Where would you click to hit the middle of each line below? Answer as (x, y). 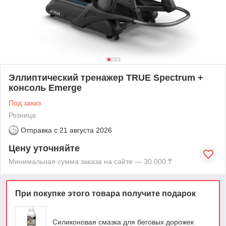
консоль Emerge (45, 88)
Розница (22, 115)
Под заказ (25, 103)
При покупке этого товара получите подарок (105, 193)
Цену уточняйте (44, 148)
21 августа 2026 (86, 130)
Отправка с (39, 130)
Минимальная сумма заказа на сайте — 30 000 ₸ (90, 161)
